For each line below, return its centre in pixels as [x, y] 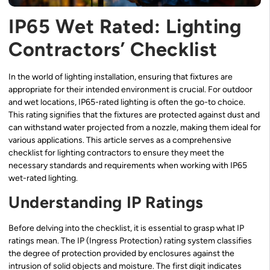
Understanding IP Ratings [106, 202]
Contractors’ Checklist [113, 49]
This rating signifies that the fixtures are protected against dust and [134, 115]
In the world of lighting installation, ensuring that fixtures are [121, 77]
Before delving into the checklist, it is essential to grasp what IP [126, 228]
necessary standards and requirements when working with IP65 [128, 165]
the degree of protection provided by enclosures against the [121, 254]
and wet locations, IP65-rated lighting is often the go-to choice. [127, 102]
